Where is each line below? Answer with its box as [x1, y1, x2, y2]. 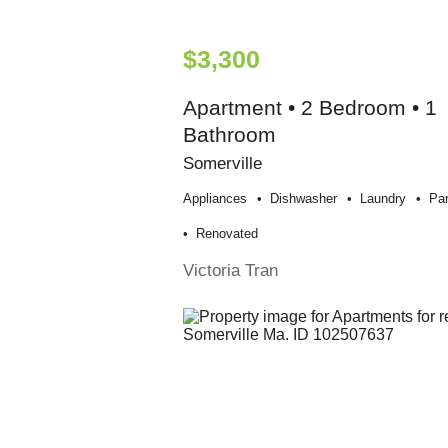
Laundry [359, 190, 406, 206]
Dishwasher [269, 190, 337, 206]
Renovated [195, 225, 258, 241]
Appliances [182, 190, 247, 206]
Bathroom [182, 122, 276, 146]
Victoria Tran [182, 259, 278, 280]
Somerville [182, 152, 262, 173]
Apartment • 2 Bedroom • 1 [182, 95, 437, 119]
